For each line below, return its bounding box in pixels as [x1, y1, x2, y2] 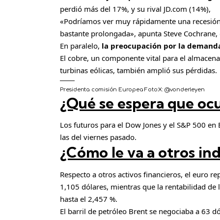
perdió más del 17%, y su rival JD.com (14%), [60, 3, 211, 14]
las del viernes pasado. [60, 132, 137, 142]
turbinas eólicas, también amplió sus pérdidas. [60, 65, 217, 75]
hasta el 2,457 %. [60, 193, 117, 204]
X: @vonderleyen [158, 86, 205, 93]
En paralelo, [60, 40, 102, 51]
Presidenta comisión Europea [60, 86, 143, 93]
